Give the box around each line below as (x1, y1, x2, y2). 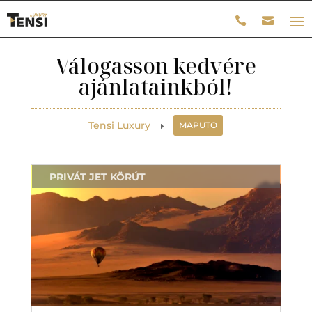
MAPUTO (179, 120, 218, 130)
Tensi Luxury (88, 119, 151, 132)
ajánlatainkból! (79, 72, 233, 101)
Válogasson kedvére (55, 52, 256, 80)
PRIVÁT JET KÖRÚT (49, 171, 146, 183)
